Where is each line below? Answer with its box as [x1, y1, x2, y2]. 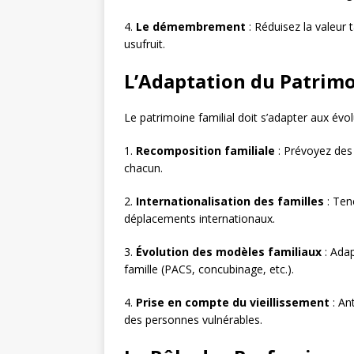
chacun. [124, 160, 163, 176]
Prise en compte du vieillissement [136, 295, 330, 311]
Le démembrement [136, 19, 246, 35]
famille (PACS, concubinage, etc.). [124, 262, 294, 277]
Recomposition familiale [136, 143, 275, 159]
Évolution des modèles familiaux [136, 244, 322, 260]
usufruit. [124, 36, 165, 52]
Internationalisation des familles [136, 194, 324, 209]
